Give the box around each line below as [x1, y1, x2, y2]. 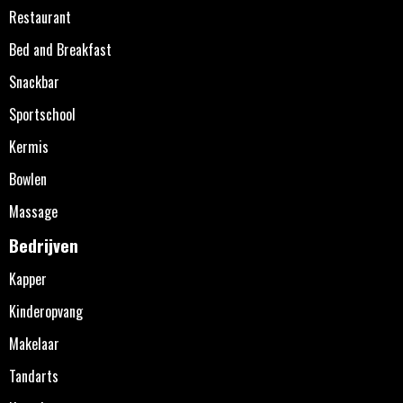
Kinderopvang [9, 300, 83, 322]
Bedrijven [9, 231, 78, 257]
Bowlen [9, 167, 47, 190]
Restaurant [9, 5, 71, 28]
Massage [9, 200, 58, 222]
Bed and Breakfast [9, 38, 112, 60]
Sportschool [9, 103, 76, 125]
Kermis [9, 135, 49, 157]
